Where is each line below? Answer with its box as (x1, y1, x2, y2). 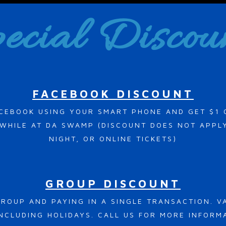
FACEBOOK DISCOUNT (32, 87, 194, 100)
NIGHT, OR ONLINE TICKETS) (49, 134, 177, 143)
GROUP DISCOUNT (45, 177, 181, 190)
